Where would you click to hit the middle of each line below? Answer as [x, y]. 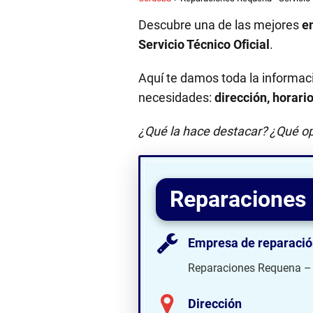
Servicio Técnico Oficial [204, 44]
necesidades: [176, 97]
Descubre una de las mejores [220, 25]
